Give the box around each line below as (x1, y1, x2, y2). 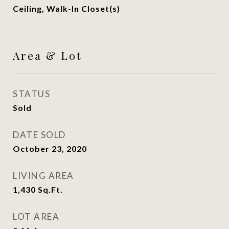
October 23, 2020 (13, 144, 87, 153)
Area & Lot (13, 48, 82, 62)
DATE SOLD (13, 129, 66, 140)
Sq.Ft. (38, 185, 63, 194)
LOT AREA (13, 211, 59, 222)
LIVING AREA (13, 170, 74, 181)
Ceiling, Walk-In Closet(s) (13, 4, 120, 13)
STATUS (13, 88, 50, 99)
